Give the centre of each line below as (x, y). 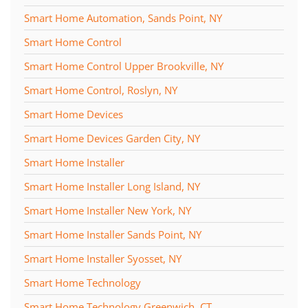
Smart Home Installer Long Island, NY (112, 186)
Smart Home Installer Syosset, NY (103, 258)
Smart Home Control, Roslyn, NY (101, 90)
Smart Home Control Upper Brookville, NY (124, 66)
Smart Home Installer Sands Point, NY (113, 234)
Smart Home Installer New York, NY (108, 210)
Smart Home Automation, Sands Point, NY (123, 18)
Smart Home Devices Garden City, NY (112, 138)
